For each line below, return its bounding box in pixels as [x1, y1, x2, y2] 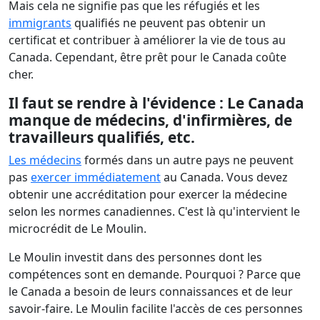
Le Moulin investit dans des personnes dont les [9, 249, 262, 265]
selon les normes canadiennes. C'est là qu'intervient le [9, 204, 300, 219]
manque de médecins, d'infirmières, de [9, 110, 292, 130]
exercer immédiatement [31, 169, 161, 185]
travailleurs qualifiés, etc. [9, 127, 195, 147]
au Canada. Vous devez [161, 169, 288, 185]
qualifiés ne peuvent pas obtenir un [71, 15, 266, 31]
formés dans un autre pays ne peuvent [81, 152, 294, 168]
